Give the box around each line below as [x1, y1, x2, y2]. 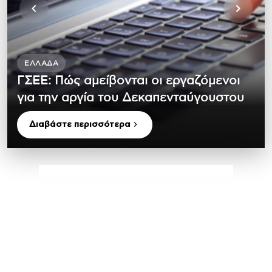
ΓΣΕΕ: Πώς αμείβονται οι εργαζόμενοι [17, 74, 240, 87]
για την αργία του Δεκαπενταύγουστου [17, 91, 244, 104]
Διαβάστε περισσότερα [29, 120, 131, 129]
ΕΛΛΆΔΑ [24, 59, 58, 67]
